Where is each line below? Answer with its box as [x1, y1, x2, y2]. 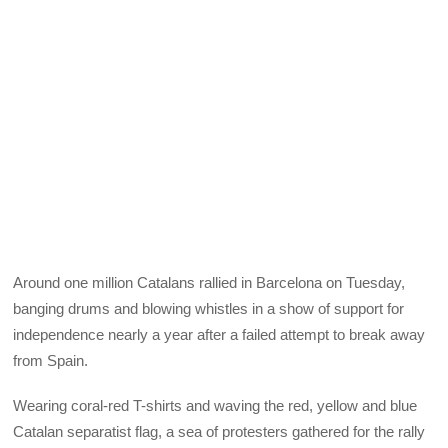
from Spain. [13, 352, 89, 370]
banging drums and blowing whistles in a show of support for [13, 300, 405, 318]
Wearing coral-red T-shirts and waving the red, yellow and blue [13, 396, 418, 414]
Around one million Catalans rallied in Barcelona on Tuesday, [13, 274, 406, 292]
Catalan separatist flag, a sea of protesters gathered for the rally [13, 422, 426, 440]
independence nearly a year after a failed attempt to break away [13, 326, 426, 344]
